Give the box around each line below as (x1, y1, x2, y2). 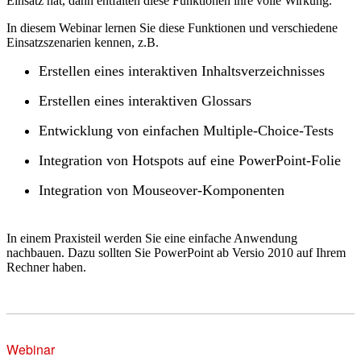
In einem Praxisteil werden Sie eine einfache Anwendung (6, 230, 297, 245)
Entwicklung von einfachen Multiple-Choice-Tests (39, 122, 334, 139)
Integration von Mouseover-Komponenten (39, 181, 284, 198)
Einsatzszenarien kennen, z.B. (6, 35, 159, 49)
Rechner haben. (6, 259, 86, 274)
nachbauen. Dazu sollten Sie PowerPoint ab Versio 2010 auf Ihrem (6, 245, 346, 259)
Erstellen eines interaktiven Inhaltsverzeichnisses (39, 62, 325, 79)
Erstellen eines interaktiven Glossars (39, 92, 251, 109)
